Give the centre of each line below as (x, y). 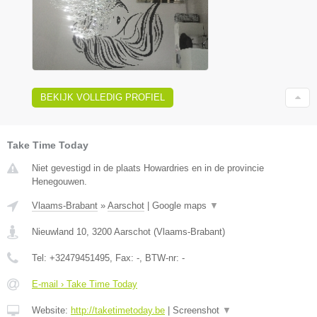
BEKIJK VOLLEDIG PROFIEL (103, 98)
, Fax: (123, 258)
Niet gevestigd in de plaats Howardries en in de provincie (148, 168)
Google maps (181, 206)
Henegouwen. (59, 182)
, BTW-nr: (161, 258)
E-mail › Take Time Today (85, 284)
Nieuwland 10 (59, 232)
